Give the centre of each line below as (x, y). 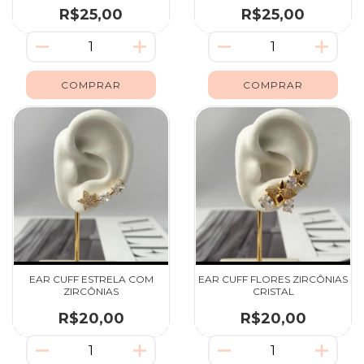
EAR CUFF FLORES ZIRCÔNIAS (273, 279)
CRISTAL (273, 291)
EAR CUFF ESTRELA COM (91, 279)
